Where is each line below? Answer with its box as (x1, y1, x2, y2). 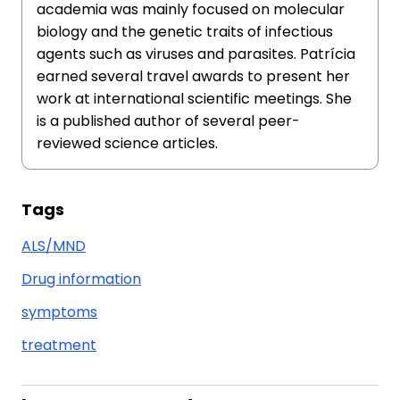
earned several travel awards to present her (37, 66, 350, 87)
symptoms (21, 302, 97, 323)
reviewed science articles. (37, 133, 218, 154)
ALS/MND (21, 236, 86, 257)
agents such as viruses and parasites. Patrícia (37, 44, 355, 65)
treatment (21, 335, 96, 356)
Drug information (21, 269, 141, 290)
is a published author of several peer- (37, 111, 300, 132)
